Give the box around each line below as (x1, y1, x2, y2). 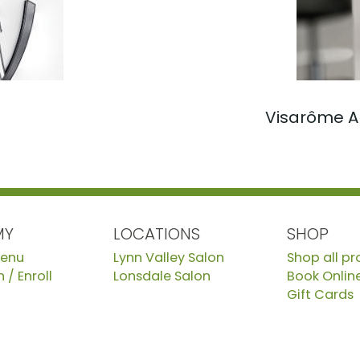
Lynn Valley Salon (112, 247, 224, 267)
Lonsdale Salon (112, 266, 211, 285)
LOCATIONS (112, 222, 200, 245)
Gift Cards (287, 284, 354, 304)
